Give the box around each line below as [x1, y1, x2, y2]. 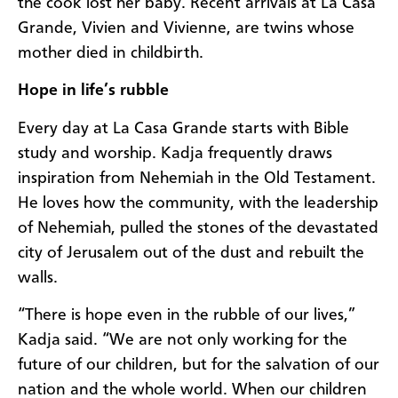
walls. [18, 269, 58, 286]
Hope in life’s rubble [18, 83, 169, 99]
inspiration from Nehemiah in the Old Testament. [18, 170, 376, 187]
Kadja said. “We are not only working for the [18, 331, 347, 348]
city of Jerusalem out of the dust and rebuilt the [18, 244, 364, 261]
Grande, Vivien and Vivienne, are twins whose [18, 20, 354, 36]
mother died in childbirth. [18, 44, 203, 61]
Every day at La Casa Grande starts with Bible [18, 120, 349, 137]
